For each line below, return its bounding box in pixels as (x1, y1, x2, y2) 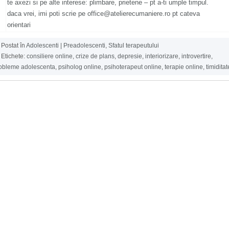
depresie (118, 53, 142, 60)
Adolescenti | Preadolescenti (26, 42, 105, 50)
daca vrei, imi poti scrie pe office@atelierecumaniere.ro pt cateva (7, 10, 200, 18)
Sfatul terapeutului (108, 42, 159, 50)
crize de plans (76, 53, 114, 60)
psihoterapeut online (104, 63, 162, 71)
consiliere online (27, 53, 73, 60)
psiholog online (58, 63, 101, 71)
